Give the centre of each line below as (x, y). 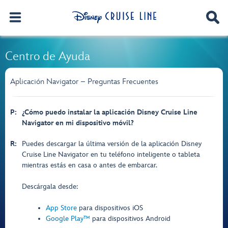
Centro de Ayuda (48, 56)
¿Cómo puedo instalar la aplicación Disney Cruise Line (110, 112)
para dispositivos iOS (110, 208)
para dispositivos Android (130, 219)
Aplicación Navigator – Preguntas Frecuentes (84, 82)
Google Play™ (68, 219)
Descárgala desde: (50, 187)
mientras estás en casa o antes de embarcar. (90, 165)
